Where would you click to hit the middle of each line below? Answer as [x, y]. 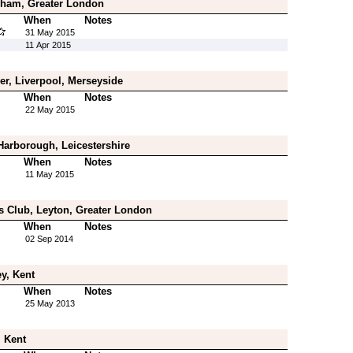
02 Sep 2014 [49, 239]
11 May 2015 [49, 174]
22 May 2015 [50, 110]
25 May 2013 [50, 303]
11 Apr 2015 [48, 45]
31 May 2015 [50, 32]
